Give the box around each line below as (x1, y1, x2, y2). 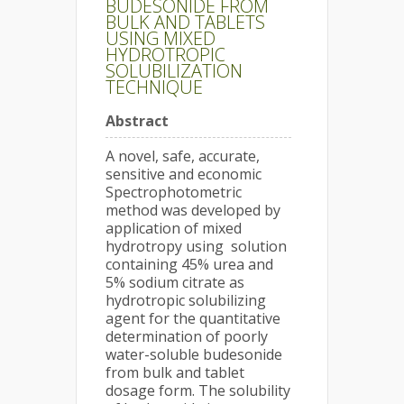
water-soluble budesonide (106, 344, 282, 364)
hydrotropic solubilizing (106, 290, 266, 310)
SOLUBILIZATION (106, 59, 243, 83)
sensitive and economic (106, 164, 262, 184)
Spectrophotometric (106, 182, 242, 202)
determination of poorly (106, 326, 268, 346)
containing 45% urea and (106, 254, 273, 274)
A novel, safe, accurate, (106, 146, 260, 166)
